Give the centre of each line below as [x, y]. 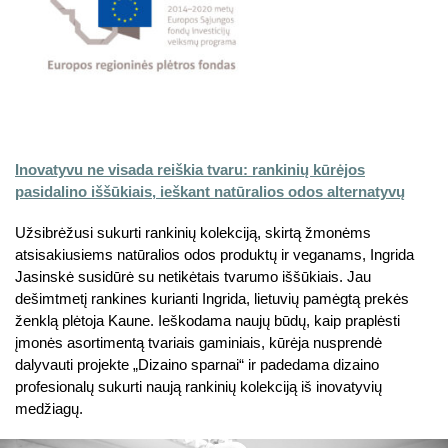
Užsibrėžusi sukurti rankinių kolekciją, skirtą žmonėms [193, 233]
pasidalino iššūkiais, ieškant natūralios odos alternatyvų [210, 191]
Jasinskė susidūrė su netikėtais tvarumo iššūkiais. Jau [193, 277]
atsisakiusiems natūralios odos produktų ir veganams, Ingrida [214, 255]
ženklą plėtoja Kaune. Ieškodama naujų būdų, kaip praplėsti [207, 321]
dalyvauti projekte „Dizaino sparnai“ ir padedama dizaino [197, 365]
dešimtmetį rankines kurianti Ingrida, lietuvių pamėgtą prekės [212, 299]
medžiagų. [49, 409]
